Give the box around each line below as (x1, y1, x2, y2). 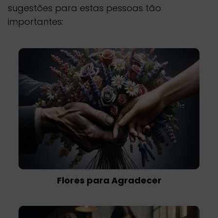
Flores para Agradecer (56, 174, 162, 186)
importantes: (8, 16, 63, 28)
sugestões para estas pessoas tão (8, 2, 161, 15)
